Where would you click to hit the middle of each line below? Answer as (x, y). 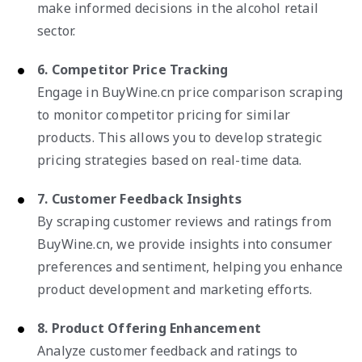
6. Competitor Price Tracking (133, 69)
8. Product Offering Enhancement (149, 328)
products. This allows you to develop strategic (180, 137)
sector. (57, 30)
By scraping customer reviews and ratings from (185, 221)
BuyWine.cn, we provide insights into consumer (185, 244)
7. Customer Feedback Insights (139, 198)
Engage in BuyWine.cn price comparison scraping (190, 92)
